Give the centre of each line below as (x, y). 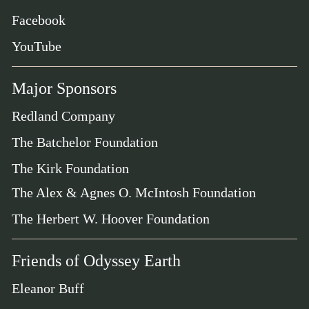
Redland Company (63, 116)
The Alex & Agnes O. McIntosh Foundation (134, 193)
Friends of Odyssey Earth (96, 261)
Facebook (39, 20)
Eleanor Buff (48, 289)
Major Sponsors (64, 89)
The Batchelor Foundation (85, 142)
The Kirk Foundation (70, 169)
